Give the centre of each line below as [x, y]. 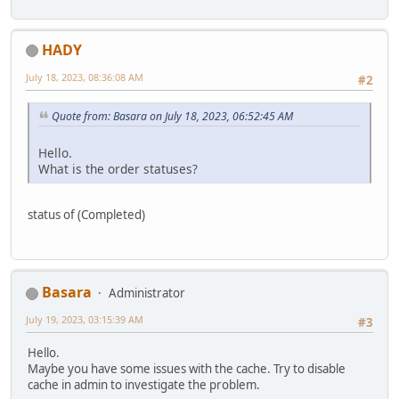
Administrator [147, 293]
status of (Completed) [86, 214]
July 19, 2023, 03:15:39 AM [85, 319]
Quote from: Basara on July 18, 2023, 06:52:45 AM [172, 116]
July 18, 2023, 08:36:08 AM [85, 77]
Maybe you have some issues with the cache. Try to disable [187, 369]
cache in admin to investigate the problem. [144, 385]
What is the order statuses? [118, 168]
